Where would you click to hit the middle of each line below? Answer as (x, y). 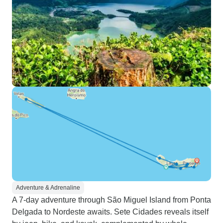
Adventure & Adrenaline (48, 188)
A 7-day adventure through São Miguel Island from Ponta (111, 200)
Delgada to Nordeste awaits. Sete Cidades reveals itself (110, 212)
